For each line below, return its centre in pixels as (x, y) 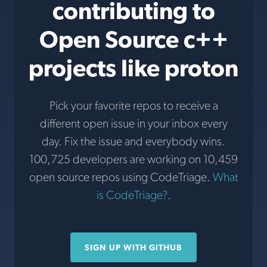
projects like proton (133, 68)
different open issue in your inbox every (133, 123)
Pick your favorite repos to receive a (133, 105)
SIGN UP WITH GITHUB (133, 247)
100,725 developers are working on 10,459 (133, 159)
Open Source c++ (133, 39)
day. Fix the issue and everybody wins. (133, 141)
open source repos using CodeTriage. (121, 177)
